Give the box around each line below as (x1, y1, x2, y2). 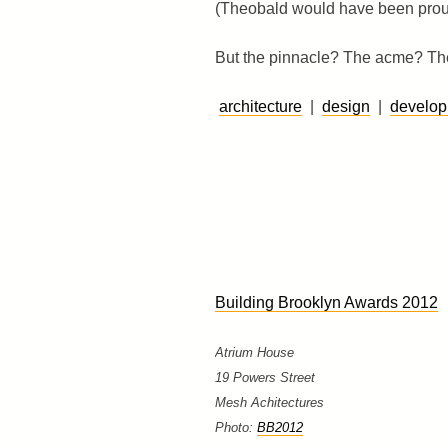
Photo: (214, 419, 257, 435)
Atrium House (214, 344, 294, 360)
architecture (218, 97, 302, 115)
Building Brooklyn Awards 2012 (214, 293, 438, 311)
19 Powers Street (214, 369, 315, 385)
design (321, 97, 370, 115)
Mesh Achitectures (214, 394, 324, 410)
